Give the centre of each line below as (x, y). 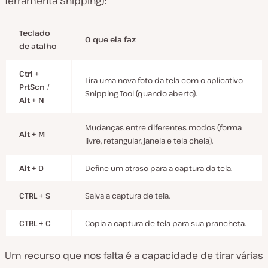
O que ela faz (110, 39)
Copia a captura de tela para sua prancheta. (165, 223)
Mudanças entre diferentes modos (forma (163, 127)
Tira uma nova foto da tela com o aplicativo (164, 80)
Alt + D (31, 168)
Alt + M (32, 134)
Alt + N (32, 100)
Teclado (35, 33)
